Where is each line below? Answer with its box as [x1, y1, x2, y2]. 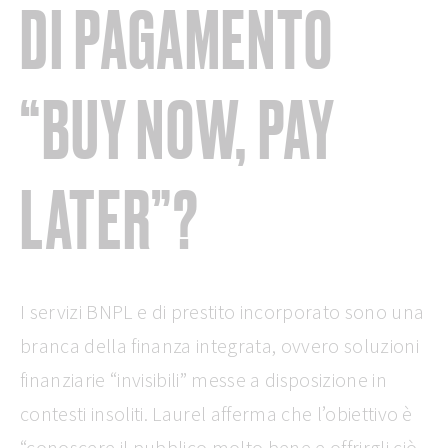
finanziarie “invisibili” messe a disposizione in [20, 367, 387, 393]
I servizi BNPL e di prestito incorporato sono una [20, 299, 425, 325]
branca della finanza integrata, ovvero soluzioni [20, 333, 419, 359]
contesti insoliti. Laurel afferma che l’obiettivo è [20, 401, 413, 427]
